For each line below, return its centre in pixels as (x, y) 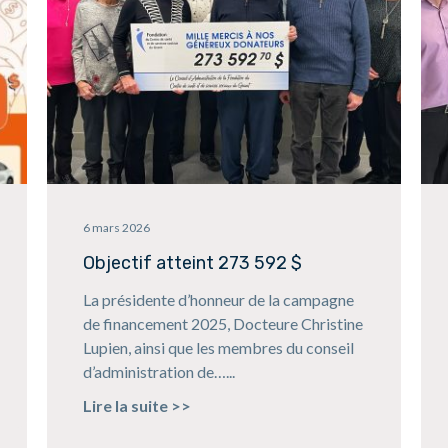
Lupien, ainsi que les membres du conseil (218, 348)
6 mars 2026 (116, 228)
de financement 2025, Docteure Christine (222, 324)
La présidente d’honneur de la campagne (218, 300)
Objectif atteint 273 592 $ (192, 263)
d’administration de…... (158, 372)
